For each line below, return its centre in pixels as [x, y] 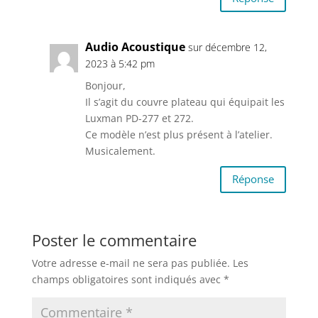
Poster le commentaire [114, 240]
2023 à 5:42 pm [120, 63]
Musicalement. [120, 150]
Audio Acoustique [135, 46]
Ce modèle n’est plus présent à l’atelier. [179, 134]
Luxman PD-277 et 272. [139, 118]
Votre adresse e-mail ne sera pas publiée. [131, 263]
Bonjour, [105, 85]
